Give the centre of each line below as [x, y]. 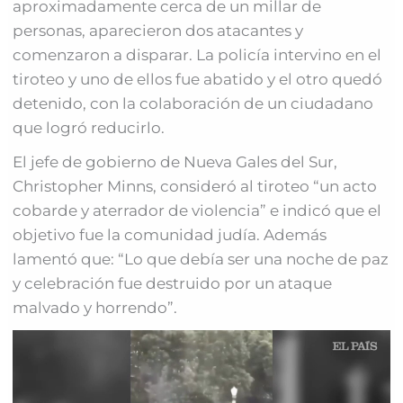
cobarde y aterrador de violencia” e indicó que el [197, 210]
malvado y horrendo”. [95, 307]
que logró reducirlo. [89, 127]
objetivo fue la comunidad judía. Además [170, 234]
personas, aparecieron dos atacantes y [158, 30]
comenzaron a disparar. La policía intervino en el [197, 54]
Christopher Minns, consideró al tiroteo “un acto [195, 186]
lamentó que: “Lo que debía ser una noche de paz [201, 259]
